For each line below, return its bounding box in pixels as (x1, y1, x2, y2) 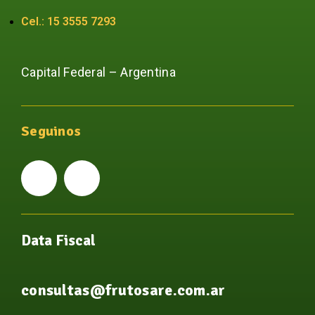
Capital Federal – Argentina (21, 64, 176, 79)
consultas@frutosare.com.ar (21, 280, 226, 300)
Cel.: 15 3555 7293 (21, 14, 116, 28)
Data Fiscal (21, 231, 96, 250)
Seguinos (21, 122, 82, 140)
